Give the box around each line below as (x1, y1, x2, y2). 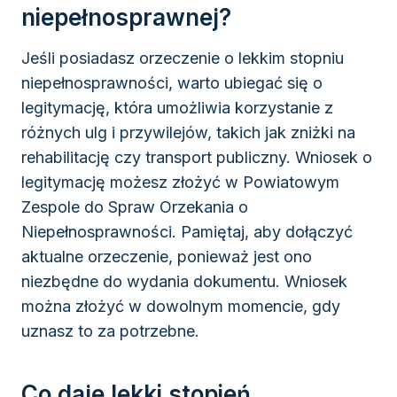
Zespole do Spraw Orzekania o (21, 198, 248, 217)
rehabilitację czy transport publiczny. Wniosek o (21, 148, 372, 167)
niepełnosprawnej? (21, 4, 231, 32)
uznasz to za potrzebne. (21, 322, 199, 341)
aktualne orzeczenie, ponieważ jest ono (21, 247, 312, 267)
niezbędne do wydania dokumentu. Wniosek (21, 272, 347, 292)
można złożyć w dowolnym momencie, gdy (21, 297, 340, 316)
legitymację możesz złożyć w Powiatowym (21, 173, 339, 192)
